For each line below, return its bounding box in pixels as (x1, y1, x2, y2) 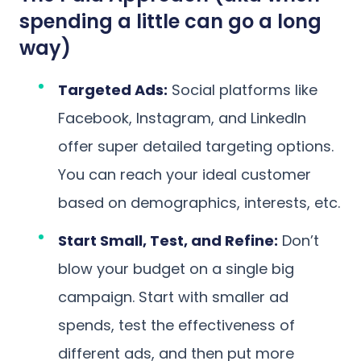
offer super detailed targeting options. (58, 136, 334, 157)
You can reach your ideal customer (58, 164, 311, 185)
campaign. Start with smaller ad (58, 287, 288, 308)
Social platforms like (168, 80, 317, 101)
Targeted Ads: (58, 80, 168, 101)
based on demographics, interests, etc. (58, 193, 340, 214)
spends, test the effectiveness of (58, 315, 295, 336)
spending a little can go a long (19, 8, 322, 35)
